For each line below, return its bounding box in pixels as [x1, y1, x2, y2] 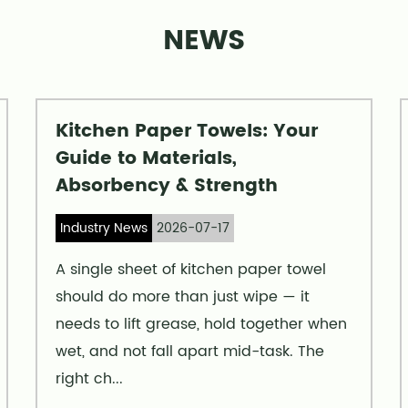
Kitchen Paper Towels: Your [56, 117, 318, 148]
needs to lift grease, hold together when [56, 312, 347, 337]
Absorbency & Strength [56, 171, 278, 202]
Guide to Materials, [56, 144, 237, 175]
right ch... [56, 367, 123, 392]
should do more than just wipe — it [56, 285, 310, 310]
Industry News [60, 218, 148, 240]
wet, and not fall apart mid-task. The [56, 340, 324, 364]
